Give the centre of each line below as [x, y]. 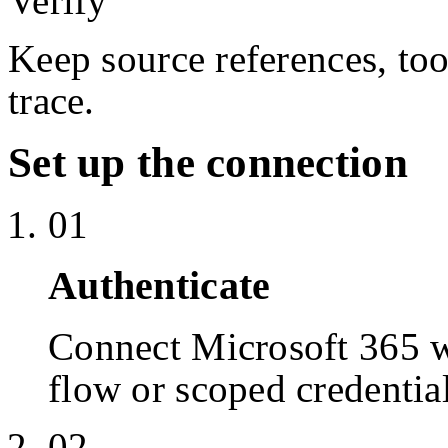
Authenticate [159, 285]
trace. [51, 101]
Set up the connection [208, 163]
